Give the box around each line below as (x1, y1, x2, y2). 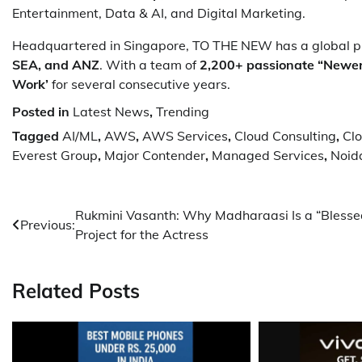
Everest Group (12, 147, 98, 164)
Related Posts (12, 279, 140, 304)
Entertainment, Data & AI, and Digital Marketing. (12, 5, 305, 22)
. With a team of (99, 57, 200, 74)
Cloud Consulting (234, 128, 336, 145)
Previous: (20, 217, 75, 234)
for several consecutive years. (48, 76, 230, 93)
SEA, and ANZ (12, 57, 99, 74)
